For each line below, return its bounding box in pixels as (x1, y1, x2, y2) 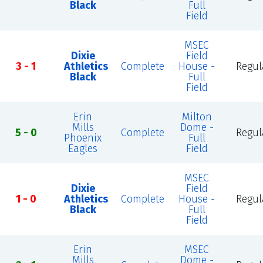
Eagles (68, 142, 98, 155)
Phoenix (64, 131, 102, 144)
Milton (181, 110, 212, 123)
